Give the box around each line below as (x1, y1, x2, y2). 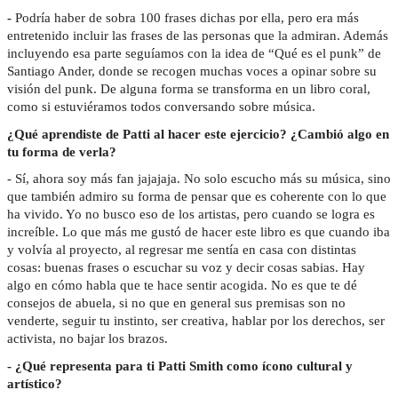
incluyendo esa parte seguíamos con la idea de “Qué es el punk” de (7, 46, 381, 61)
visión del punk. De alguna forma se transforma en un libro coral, (7, 82, 370, 97)
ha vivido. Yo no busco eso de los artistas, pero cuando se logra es (7, 207, 375, 222)
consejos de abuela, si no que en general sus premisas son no (7, 296, 346, 311)
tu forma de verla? (7, 144, 116, 159)
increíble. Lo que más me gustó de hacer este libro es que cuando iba (7, 225, 390, 240)
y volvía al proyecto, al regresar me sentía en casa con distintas (7, 243, 356, 258)
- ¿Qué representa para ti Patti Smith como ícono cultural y (7, 359, 353, 374)
